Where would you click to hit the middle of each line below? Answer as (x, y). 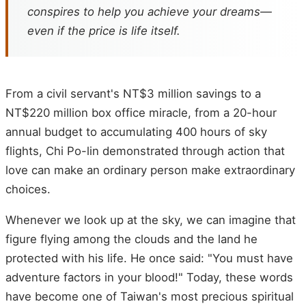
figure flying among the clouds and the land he (131, 239)
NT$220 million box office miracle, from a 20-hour (141, 112)
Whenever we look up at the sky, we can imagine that (151, 220)
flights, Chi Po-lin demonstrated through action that (145, 151)
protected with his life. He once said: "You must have (149, 259)
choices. (28, 189)
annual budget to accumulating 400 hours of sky (136, 131)
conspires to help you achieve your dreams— (150, 11)
